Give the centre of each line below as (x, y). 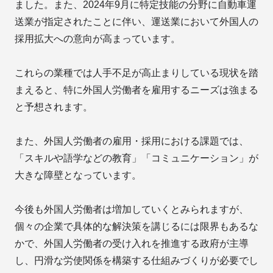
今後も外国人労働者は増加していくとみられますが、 (132, 209)
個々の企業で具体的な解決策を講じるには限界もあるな (136, 226)
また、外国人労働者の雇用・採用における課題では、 (132, 141)
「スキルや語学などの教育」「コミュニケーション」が (136, 158)
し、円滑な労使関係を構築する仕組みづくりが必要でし (136, 260)
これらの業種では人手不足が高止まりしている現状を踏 (136, 73)
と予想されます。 (54, 107)
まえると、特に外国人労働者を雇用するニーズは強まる (136, 90)
